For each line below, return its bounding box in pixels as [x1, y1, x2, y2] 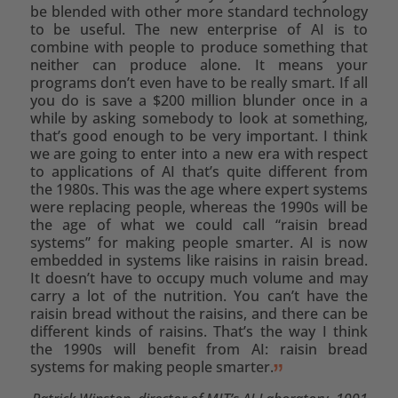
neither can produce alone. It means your [29, 54, 369, 75]
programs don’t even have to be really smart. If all [29, 72, 369, 92]
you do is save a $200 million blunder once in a [29, 90, 369, 110]
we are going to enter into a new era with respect [29, 143, 369, 163]
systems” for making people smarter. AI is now [29, 232, 369, 252]
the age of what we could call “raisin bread [29, 214, 369, 235]
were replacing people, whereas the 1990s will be [29, 196, 369, 217]
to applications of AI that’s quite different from [29, 161, 369, 181]
